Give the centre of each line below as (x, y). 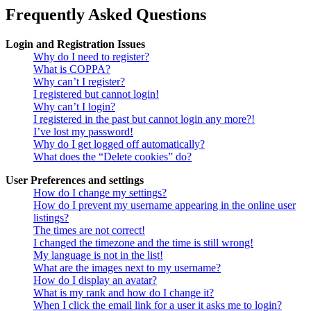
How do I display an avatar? (95, 280)
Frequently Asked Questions (106, 15)
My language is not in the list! (98, 255)
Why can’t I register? (79, 82)
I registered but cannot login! (96, 94)
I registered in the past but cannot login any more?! (144, 119)
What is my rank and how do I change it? (124, 293)
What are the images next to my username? (127, 268)
